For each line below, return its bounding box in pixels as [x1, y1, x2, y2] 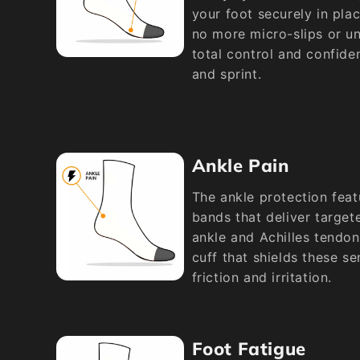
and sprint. [191, 66, 262, 82]
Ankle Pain [191, 154, 289, 177]
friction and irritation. [191, 269, 332, 285]
